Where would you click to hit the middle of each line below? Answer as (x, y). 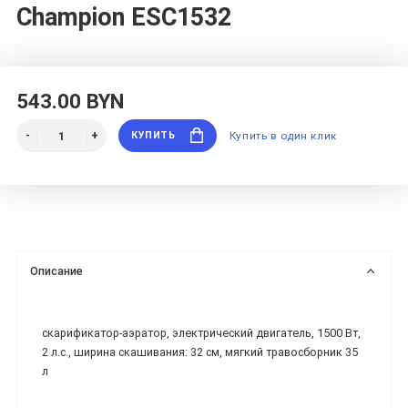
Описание (57, 270)
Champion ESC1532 (124, 18)
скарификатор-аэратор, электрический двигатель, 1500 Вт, (201, 333)
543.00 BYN (70, 101)
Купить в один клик (283, 136)
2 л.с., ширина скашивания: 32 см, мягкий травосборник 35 (200, 352)
